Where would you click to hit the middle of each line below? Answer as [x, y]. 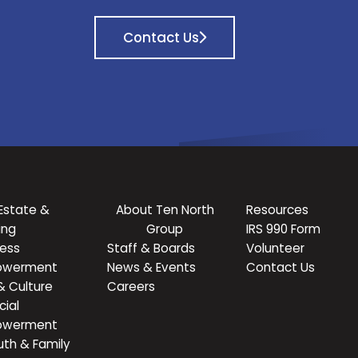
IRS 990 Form [284, 229]
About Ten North [165, 210]
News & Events [152, 268]
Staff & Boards [151, 249]
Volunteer [276, 249]
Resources [278, 210]
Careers [131, 287]
